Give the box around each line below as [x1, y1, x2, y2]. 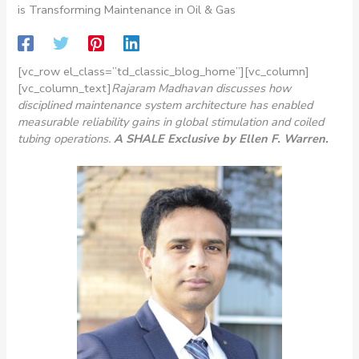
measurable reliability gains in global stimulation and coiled [18, 113, 325, 130]
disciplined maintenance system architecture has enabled [18, 96, 313, 113]
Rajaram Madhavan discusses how [111, 79, 292, 96]
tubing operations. [18, 130, 115, 147]
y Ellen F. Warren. [229, 130, 329, 147]
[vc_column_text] [18, 79, 112, 96]
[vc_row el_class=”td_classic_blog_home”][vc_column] [18, 63, 310, 79]
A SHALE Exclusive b [114, 130, 230, 147]
